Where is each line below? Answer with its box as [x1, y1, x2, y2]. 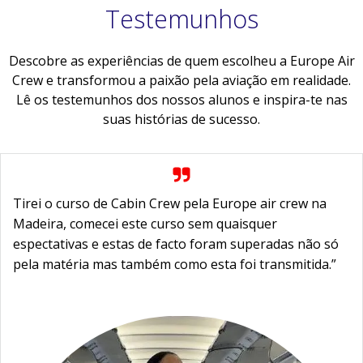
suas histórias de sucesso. [103, 110, 260, 128]
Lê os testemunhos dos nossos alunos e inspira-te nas [15, 91, 348, 109]
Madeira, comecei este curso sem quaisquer [13, 215, 277, 233]
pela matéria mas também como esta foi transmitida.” [13, 255, 336, 273]
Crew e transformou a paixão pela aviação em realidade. [12, 71, 351, 89]
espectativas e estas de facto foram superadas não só [13, 235, 339, 253]
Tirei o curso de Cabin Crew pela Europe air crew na [13, 194, 327, 212]
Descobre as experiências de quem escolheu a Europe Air [8, 52, 355, 70]
